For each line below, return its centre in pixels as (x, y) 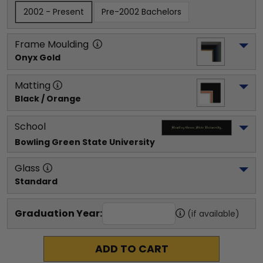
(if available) (213, 214)
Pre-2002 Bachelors (141, 12)
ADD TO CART (131, 249)
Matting (33, 85)
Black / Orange (48, 99)
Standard (36, 181)
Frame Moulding (52, 44)
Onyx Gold (38, 58)
